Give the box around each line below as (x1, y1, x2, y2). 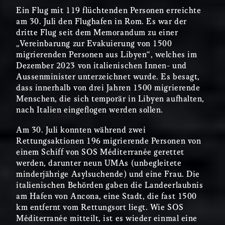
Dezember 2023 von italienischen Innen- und (16, 61, 187, 70)
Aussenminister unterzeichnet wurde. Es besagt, (16, 72, 200, 81)
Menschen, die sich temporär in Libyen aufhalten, (16, 94, 204, 103)
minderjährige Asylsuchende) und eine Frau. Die (16, 170, 200, 179)
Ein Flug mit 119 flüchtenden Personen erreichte (16, 6, 201, 15)
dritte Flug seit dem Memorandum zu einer (16, 28, 178, 37)
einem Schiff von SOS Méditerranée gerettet (16, 148, 184, 157)
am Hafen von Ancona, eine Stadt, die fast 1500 (16, 192, 197, 201)
